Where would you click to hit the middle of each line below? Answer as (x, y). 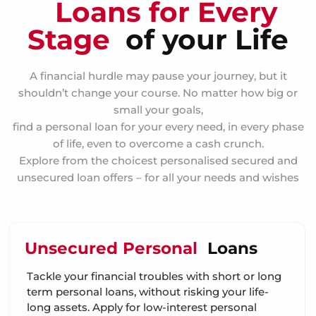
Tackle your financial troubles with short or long (154, 276)
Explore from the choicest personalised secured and (158, 161)
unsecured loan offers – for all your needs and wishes (158, 178)
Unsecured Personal (114, 249)
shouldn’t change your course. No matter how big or (158, 93)
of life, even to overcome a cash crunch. (158, 144)
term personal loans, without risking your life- (148, 292)
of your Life (207, 40)
